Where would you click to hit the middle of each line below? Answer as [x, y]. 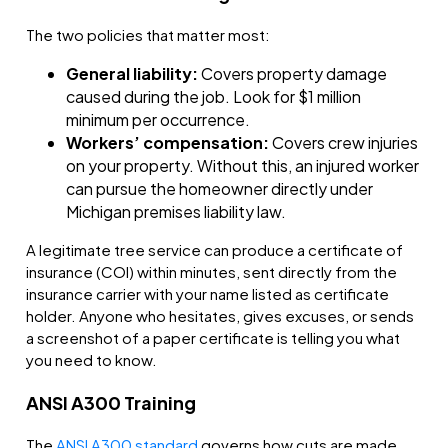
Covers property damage [293, 74]
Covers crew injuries [344, 143]
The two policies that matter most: [148, 35]
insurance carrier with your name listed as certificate [208, 294]
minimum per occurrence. [158, 120]
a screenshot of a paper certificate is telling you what [213, 338]
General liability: [132, 74]
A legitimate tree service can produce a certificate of [215, 250]
